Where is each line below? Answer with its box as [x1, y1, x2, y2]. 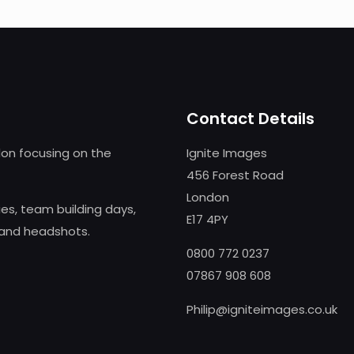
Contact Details [186, 107, 314, 130]
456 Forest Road [186, 167, 284, 183]
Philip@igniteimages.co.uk [186, 301, 337, 318]
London [186, 189, 229, 205]
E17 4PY [186, 211, 228, 228]
